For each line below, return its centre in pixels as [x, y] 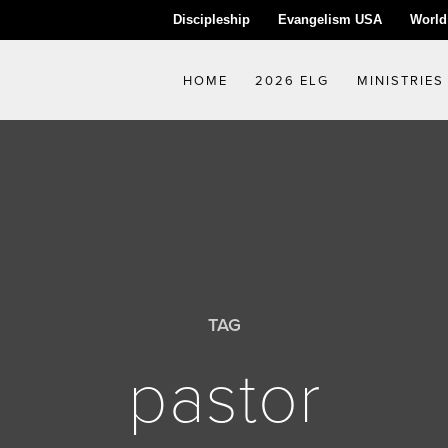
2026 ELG [292, 79]
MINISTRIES [400, 79]
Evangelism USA [329, 19]
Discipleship [211, 19]
